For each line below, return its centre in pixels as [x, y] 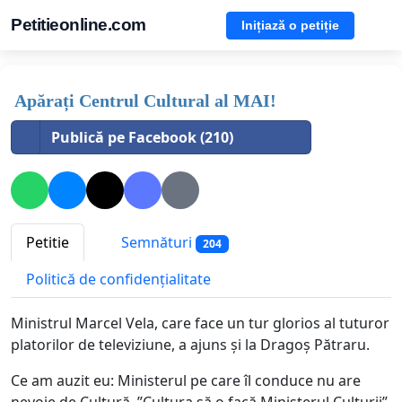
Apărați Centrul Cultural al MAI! [145, 100]
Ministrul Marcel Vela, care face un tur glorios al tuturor [200, 323]
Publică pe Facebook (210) [142, 137]
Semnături [157, 243]
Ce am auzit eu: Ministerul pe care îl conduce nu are [186, 381]
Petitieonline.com [79, 25]
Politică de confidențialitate [118, 280]
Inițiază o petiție [290, 25]
